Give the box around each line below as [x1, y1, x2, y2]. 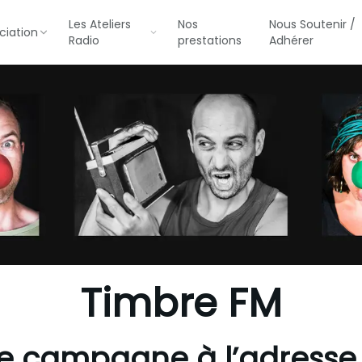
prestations [177, 32, 242, 48]
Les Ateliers [69, 16, 131, 32]
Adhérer [268, 32, 314, 48]
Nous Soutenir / [268, 16, 356, 32]
